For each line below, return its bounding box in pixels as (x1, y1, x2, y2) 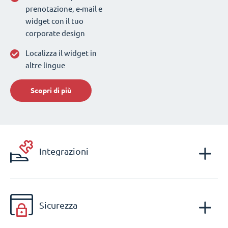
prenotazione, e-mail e (25, 4, 102, 13)
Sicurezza (39, 200, 77, 211)
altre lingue (25, 61, 65, 70)
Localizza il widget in (25, 48, 97, 58)
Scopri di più (31, 86, 71, 95)
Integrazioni (39, 146, 89, 157)
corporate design (25, 28, 85, 38)
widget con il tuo (25, 16, 83, 25)
